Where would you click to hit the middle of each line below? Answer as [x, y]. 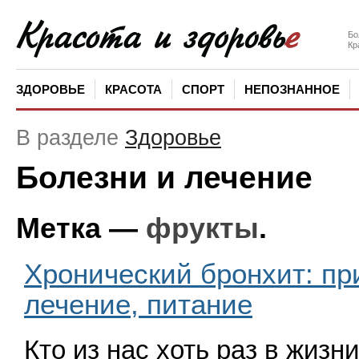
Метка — [81, 228]
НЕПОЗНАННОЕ [292, 89]
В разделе [71, 138]
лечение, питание [138, 304]
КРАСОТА [133, 89]
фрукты [202, 228]
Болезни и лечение [164, 177]
